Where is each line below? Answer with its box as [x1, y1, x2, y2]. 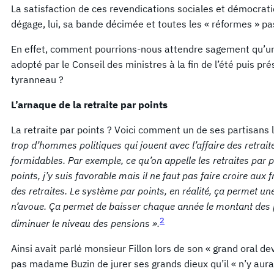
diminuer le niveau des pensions [11, 217, 152, 229]
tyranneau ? [11, 73, 64, 86]
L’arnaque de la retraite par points [11, 98, 168, 111]
